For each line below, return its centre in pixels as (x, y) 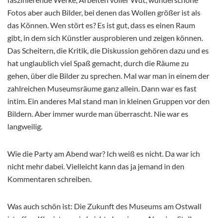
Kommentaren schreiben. (49, 179)
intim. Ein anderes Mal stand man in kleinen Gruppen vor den (109, 101)
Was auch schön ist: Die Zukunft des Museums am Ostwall (104, 206)
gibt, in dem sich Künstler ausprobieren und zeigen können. (105, 38)
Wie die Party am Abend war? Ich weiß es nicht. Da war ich (104, 154)
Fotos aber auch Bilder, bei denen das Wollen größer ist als (104, 13)
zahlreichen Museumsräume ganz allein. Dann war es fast (102, 89)
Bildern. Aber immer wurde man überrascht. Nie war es (98, 114)
